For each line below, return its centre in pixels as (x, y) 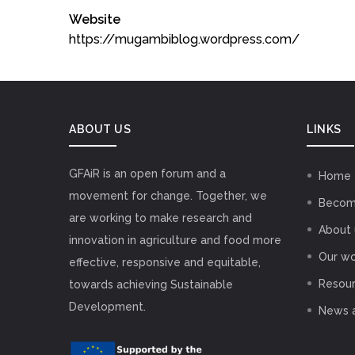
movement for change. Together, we (168, 196)
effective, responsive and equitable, (165, 262)
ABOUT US (100, 129)
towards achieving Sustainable (151, 284)
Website (95, 19)
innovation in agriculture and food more (175, 240)
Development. (107, 307)
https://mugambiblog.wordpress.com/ (184, 39)
